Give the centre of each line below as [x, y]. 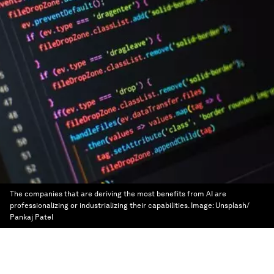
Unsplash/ [232, 206]
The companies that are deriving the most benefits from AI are [118, 194]
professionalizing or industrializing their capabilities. [99, 206]
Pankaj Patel [31, 217]
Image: [203, 206]
